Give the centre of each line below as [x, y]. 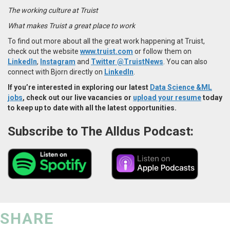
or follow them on [162, 51]
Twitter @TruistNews [127, 61]
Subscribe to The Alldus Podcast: [102, 131]
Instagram [58, 61]
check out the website [44, 51]
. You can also [185, 61]
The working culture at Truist [53, 10]
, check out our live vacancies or [78, 97]
